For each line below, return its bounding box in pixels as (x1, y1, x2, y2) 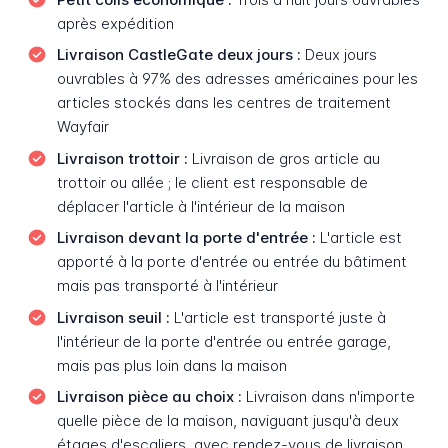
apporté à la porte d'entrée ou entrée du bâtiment (56, 252, 407, 272)
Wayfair (56, 117, 109, 137)
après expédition (56, 13, 174, 33)
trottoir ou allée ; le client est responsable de (56, 172, 368, 192)
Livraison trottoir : (56, 148, 188, 168)
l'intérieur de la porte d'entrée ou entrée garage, (56, 331, 391, 351)
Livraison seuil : (56, 307, 170, 327)
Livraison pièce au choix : (56, 387, 242, 407)
